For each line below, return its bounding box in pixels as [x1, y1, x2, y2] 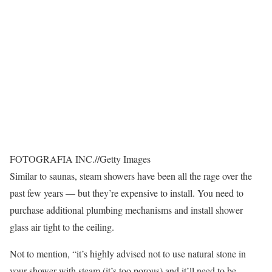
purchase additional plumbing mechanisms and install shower [10, 203, 243, 216]
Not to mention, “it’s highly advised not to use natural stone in [10, 246, 246, 260]
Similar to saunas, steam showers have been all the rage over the [10, 169, 252, 182]
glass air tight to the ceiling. [10, 220, 114, 233]
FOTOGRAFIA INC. [10, 152, 95, 165]
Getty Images [100, 152, 151, 165]
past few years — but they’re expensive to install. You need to [10, 186, 243, 199]
